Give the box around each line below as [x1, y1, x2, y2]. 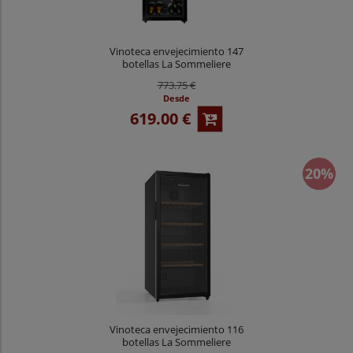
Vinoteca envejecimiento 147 [110, 43, 243, 58]
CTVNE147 [152, 69, 201, 84]
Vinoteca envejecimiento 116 [110, 321, 243, 336]
